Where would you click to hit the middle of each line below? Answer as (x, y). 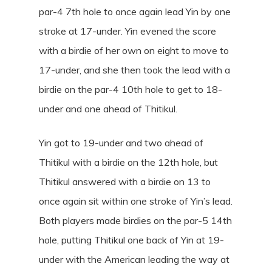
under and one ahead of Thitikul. (108, 109)
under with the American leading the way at (134, 259)
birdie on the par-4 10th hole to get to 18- (131, 89)
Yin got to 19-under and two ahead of (121, 143)
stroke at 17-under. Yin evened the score (127, 31)
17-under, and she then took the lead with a (134, 70)
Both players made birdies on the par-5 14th (135, 220)
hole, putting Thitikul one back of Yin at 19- (131, 240)
